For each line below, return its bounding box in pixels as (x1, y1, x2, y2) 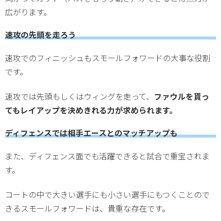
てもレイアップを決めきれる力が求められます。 (5, 104, 177, 116)
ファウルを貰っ (154, 90, 209, 103)
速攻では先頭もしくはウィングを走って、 (5, 90, 154, 103)
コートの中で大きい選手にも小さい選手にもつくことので (5, 188, 210, 201)
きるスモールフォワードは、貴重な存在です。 (5, 202, 170, 215)
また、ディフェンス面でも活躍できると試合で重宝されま (5, 149, 210, 162)
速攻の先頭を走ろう (5, 29, 76, 41)
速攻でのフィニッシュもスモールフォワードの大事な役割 (5, 51, 210, 64)
